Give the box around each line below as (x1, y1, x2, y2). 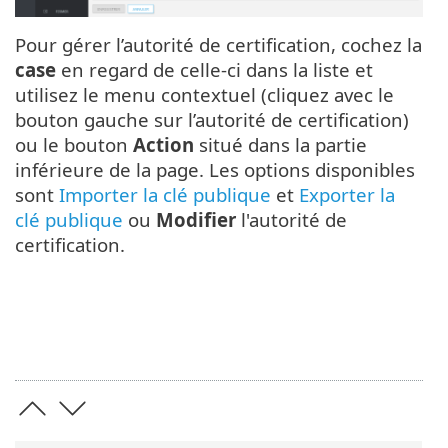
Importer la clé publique (59, 182, 271, 208)
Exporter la (299, 182, 395, 208)
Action (133, 132, 194, 158)
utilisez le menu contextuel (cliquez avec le (15, 82, 394, 108)
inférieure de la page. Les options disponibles (15, 157, 415, 183)
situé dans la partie (194, 132, 367, 158)
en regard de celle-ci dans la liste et (56, 57, 373, 83)
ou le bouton (15, 132, 133, 158)
